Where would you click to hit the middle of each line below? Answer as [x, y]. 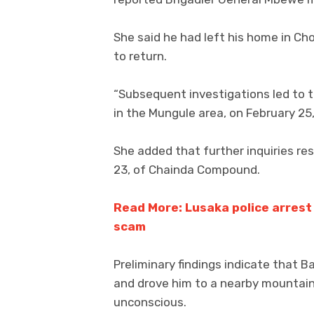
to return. [140, 56]
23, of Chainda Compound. [187, 170]
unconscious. [150, 302]
